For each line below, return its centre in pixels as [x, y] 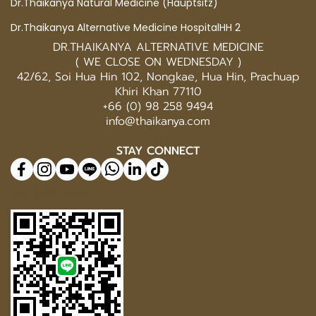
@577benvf [62, 195]
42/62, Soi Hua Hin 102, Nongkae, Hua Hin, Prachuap [158, 77]
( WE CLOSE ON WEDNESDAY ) [158, 62]
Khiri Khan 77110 [158, 92]
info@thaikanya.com [158, 122]
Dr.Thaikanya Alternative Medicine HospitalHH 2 [126, 28]
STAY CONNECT [158, 151]
